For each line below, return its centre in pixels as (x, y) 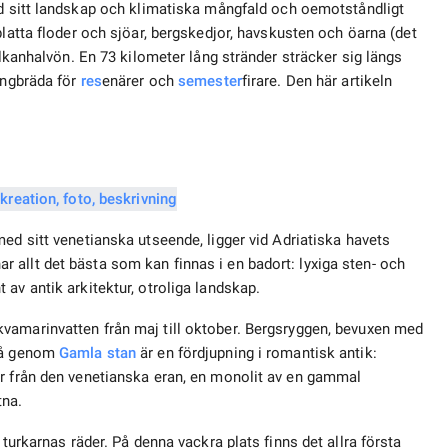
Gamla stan (98, 353)
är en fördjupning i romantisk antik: (256, 353)
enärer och (140, 81)
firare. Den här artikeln (317, 81)
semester (210, 81)
